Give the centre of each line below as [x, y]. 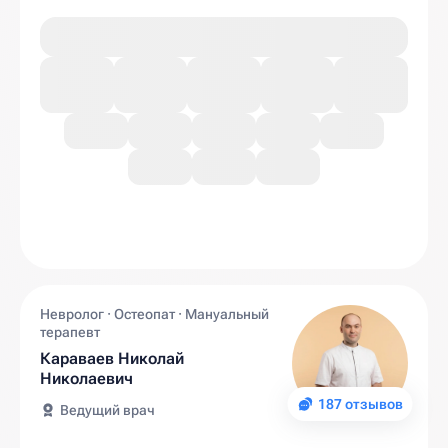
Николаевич [87, 378]
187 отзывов [360, 404]
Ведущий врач [107, 410]
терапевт [70, 332]
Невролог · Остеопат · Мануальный [154, 314]
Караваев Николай [112, 358]
